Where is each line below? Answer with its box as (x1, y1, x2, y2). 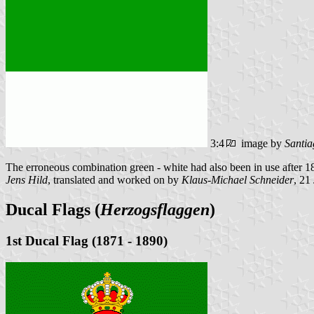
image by (238, 137, 285, 150)
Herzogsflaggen (100, 200, 210, 219)
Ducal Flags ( (6, 200, 100, 219)
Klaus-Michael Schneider (182, 174, 294, 186)
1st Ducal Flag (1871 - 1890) (6, 233, 168, 248)
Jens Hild (6, 174, 48, 186)
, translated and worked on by (48, 174, 182, 186)
